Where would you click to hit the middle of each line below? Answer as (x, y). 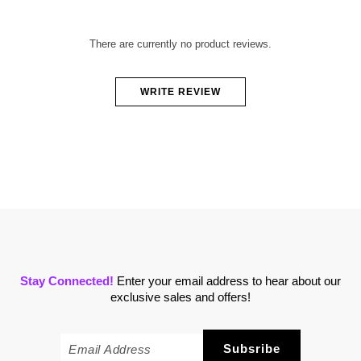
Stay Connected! (67, 281)
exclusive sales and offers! (180, 297)
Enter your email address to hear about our (227, 281)
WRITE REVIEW (180, 91)
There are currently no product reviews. (180, 44)
